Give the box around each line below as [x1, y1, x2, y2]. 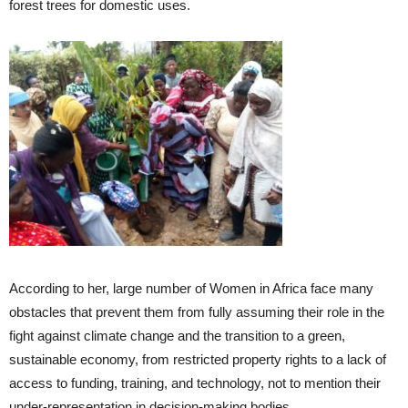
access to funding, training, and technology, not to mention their [9, 375, 381, 391]
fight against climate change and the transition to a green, [9, 328, 345, 343]
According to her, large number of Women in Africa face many [9, 280, 373, 296]
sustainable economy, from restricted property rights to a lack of [9, 352, 386, 367]
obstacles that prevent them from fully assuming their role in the [9, 304, 384, 320]
